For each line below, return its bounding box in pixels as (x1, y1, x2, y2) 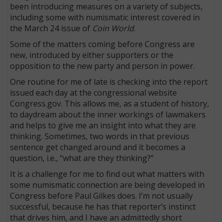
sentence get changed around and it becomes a (10, 141, 186, 153)
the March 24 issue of (10, 22, 93, 34)
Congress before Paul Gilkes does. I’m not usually (10, 190, 193, 201)
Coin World (92, 22, 134, 34)
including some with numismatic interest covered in (10, 11, 200, 23)
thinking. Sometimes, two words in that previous (10, 130, 190, 142)
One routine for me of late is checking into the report (10, 76, 208, 87)
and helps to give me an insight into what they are (10, 119, 196, 131)
